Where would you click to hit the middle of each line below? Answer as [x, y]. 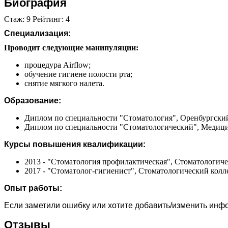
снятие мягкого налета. [64, 83]
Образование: [33, 100]
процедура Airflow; [58, 65]
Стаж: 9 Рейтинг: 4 [37, 19]
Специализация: [37, 33]
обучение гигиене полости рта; [78, 74]
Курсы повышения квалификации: [75, 144]
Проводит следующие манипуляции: [71, 47]
